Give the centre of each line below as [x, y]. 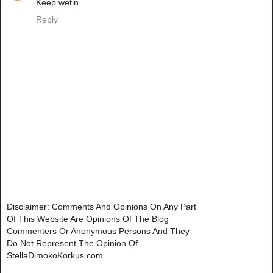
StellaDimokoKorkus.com [55, 256]
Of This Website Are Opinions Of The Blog [88, 219]
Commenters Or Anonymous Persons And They [98, 231]
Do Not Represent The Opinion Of [72, 243]
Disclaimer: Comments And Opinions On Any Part [101, 207]
